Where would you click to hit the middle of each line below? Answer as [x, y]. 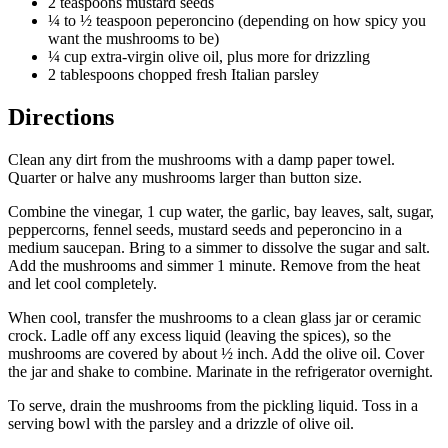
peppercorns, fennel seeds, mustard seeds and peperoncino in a [205, 229]
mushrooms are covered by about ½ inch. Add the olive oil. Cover [216, 353]
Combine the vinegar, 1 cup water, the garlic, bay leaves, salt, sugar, [221, 211]
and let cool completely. [82, 283]
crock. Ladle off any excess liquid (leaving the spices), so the [199, 335]
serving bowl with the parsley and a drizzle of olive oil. [181, 423]
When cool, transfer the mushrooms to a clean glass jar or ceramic [214, 317]
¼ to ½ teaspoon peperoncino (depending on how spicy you [237, 20]
